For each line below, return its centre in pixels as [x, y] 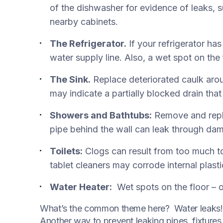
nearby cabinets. [84, 22]
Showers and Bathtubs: [101, 115]
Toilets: [66, 151]
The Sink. [70, 79]
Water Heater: [81, 187]
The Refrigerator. [88, 44]
